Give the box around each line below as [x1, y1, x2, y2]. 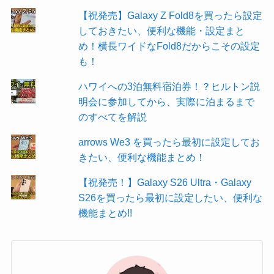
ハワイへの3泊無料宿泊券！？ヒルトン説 [78, 80, 260, 92]
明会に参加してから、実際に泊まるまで [78, 95, 254, 107]
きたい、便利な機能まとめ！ [78, 151, 206, 163]
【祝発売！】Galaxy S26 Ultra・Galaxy [78, 176, 251, 188]
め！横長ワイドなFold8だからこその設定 [78, 40, 260, 51]
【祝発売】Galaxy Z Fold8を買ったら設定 [78, 9, 262, 21]
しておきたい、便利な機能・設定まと [78, 24, 245, 36]
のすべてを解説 [78, 111, 147, 122]
